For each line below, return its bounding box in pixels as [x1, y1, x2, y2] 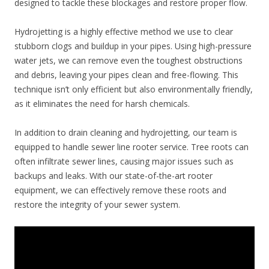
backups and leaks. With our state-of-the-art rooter [14, 170, 213, 182]
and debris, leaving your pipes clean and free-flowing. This [14, 69, 238, 81]
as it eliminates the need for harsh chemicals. [14, 98, 190, 110]
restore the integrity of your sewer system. [14, 199, 180, 211]
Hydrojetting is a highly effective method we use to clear [14, 26, 233, 38]
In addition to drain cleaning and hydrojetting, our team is [14, 127, 237, 139]
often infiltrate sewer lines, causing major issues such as [14, 156, 234, 168]
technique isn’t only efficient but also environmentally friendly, [14, 83, 253, 95]
